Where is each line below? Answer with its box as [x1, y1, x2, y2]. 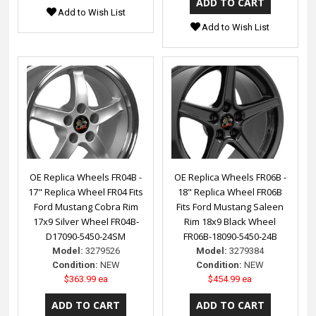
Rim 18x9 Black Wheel [184, 214, 276, 228]
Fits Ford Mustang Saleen [176, 200, 284, 213]
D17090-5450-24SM [46, 229, 126, 243]
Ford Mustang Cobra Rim [33, 200, 138, 213]
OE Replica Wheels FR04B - [30, 170, 142, 183]
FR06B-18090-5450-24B [183, 229, 277, 243]
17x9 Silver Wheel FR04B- [32, 214, 139, 228]
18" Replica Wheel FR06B [178, 185, 283, 198]
